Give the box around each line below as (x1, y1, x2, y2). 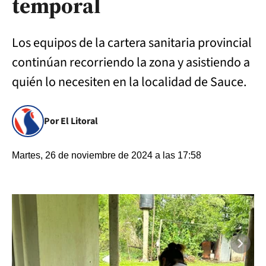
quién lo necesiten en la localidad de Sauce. (12, 72, 249, 91)
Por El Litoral (44, 115, 98, 128)
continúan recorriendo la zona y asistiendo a (12, 53, 250, 72)
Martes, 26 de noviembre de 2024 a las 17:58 (12, 150, 201, 160)
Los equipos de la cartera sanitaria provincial (12, 33, 252, 52)
